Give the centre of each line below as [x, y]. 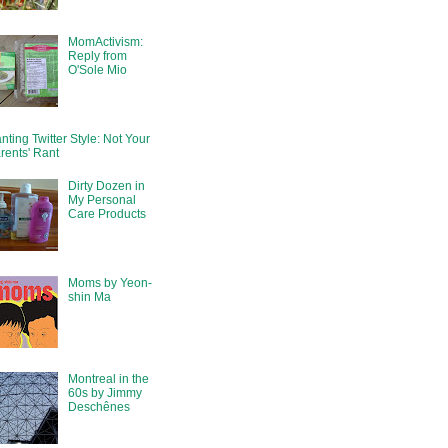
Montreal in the [108, 379]
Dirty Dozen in [106, 185]
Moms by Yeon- [109, 282]
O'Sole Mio [97, 69]
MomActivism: [105, 41]
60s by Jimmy [104, 393]
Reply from [97, 55]
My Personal [101, 199]
